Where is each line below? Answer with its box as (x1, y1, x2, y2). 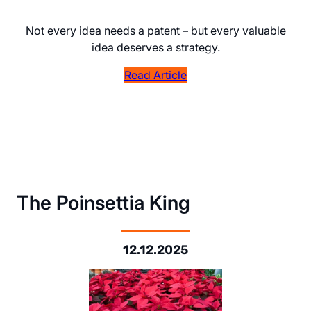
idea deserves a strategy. (91, 40, 220, 55)
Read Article (124, 68, 187, 83)
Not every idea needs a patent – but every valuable (25, 24, 286, 38)
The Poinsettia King (17, 191, 190, 215)
